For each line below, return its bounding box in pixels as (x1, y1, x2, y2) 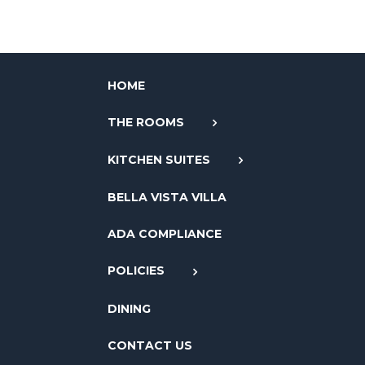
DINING (107, 301, 151, 316)
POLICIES (107, 263, 165, 279)
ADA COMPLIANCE (107, 226, 222, 242)
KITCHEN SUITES (107, 152, 210, 168)
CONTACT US (107, 337, 192, 353)
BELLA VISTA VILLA (107, 190, 226, 205)
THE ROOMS (107, 114, 184, 130)
